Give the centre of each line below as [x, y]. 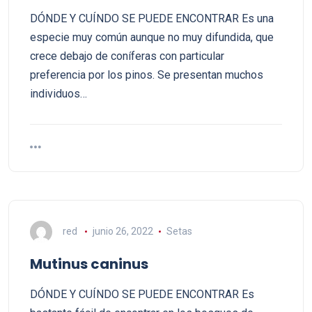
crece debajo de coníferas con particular [127, 56]
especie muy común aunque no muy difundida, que [152, 37]
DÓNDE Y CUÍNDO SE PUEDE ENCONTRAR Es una [152, 18]
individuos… [58, 94]
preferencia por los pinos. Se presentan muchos [147, 75]
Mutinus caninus [89, 264]
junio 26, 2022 [123, 231]
